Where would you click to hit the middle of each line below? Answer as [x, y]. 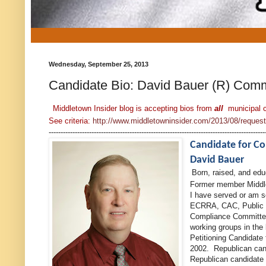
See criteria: [71, 121]
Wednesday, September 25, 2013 [99, 64]
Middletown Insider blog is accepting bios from [132, 108]
